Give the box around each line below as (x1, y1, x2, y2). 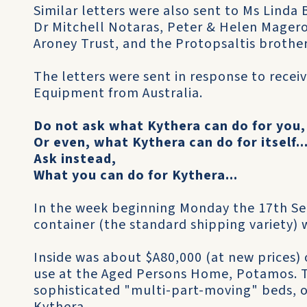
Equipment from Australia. (34, 84, 203, 103)
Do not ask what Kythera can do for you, (34, 116, 306, 136)
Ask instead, (34, 149, 116, 169)
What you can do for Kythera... (34, 166, 238, 185)
